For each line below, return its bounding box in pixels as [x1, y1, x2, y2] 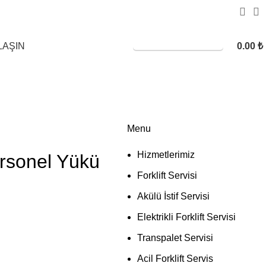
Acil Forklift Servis [137, 253, 213, 264]
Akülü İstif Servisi [137, 191, 210, 201]
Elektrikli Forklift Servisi [137, 211, 236, 222]
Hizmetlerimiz [137, 149, 195, 160]
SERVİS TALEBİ [133, 41, 206, 51]
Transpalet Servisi [137, 232, 213, 243]
